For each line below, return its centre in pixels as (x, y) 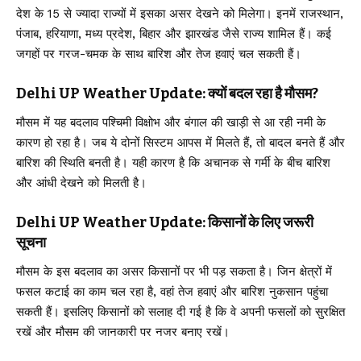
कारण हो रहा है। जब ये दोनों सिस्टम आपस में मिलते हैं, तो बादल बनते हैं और (180, 143)
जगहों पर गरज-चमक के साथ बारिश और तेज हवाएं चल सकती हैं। (159, 54)
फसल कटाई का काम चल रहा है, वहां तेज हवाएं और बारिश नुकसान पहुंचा (172, 292)
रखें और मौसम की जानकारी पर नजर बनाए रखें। (123, 332)
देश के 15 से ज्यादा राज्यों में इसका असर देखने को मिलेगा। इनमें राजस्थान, (180, 14)
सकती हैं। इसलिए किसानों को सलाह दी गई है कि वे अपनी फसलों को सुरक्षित (180, 312)
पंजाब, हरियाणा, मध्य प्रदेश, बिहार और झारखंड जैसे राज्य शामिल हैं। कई (174, 34)
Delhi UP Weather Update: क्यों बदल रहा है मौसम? (167, 94)
